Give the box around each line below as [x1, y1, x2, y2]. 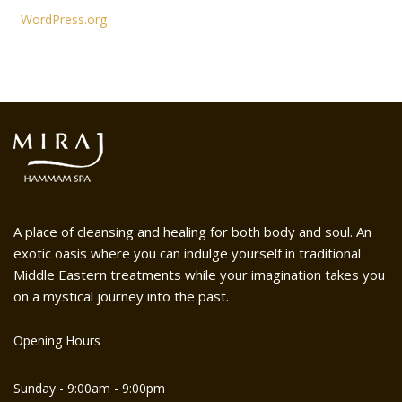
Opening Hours [13, 332, 100, 349]
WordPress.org [20, 11, 107, 28]
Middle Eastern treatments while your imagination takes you [13, 266, 385, 284]
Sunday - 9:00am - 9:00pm [13, 380, 165, 397]
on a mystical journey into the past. [13, 287, 229, 305]
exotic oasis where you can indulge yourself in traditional [13, 244, 361, 262]
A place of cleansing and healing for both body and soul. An [13, 223, 371, 240]
